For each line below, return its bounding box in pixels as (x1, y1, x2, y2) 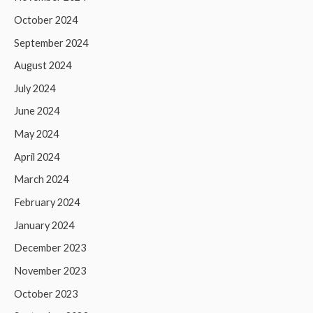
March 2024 (14, 173, 68, 186)
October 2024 (14, 13, 78, 26)
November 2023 (14, 264, 86, 277)
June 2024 (14, 105, 59, 117)
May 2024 (14, 128, 59, 140)
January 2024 (14, 219, 74, 231)
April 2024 (14, 150, 59, 163)
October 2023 (14, 287, 78, 300)
